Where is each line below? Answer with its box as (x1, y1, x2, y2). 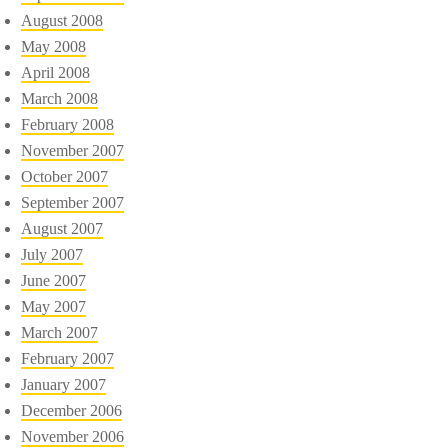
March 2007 (21, 323, 99, 341)
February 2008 (21, 115, 115, 133)
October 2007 (21, 167, 109, 185)
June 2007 (21, 271, 87, 289)
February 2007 (21, 349, 115, 367)
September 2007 (21, 193, 125, 211)
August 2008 (21, 11, 104, 29)
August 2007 (21, 219, 104, 237)
